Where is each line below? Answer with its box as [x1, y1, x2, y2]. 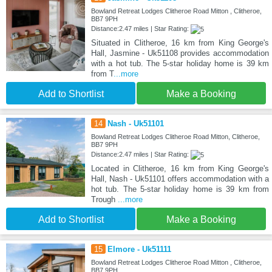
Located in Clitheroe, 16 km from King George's [90, 163, 269, 173]
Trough [90, 194, 118, 204]
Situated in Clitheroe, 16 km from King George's [90, 38, 269, 47]
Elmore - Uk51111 [107, 244, 171, 254]
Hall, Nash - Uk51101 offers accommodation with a [90, 174, 269, 183]
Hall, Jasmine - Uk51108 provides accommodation [90, 48, 269, 58]
